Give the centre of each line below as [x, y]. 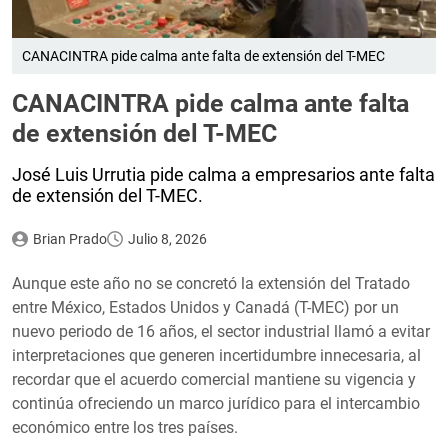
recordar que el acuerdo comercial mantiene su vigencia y [214, 379]
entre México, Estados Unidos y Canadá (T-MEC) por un [205, 307]
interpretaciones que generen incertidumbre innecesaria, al [216, 355]
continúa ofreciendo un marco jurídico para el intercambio [216, 403]
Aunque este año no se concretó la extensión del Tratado [211, 283]
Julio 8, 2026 [167, 238]
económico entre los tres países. [125, 427]
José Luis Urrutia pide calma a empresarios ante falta [223, 174]
